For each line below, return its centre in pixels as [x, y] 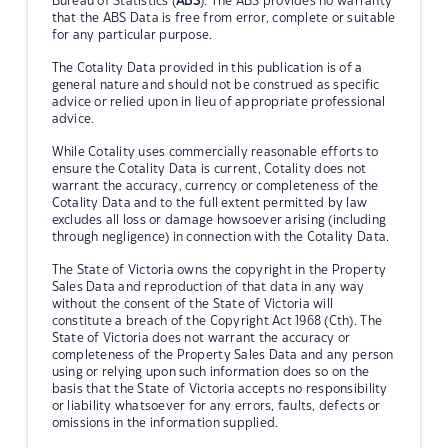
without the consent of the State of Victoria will [192, 303]
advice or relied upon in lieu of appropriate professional [218, 101]
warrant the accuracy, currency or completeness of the [215, 185]
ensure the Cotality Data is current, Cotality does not [209, 168]
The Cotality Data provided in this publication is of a [207, 67]
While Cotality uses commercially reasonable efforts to [215, 151]
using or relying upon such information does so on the [210, 371]
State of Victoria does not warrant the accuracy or [201, 337]
